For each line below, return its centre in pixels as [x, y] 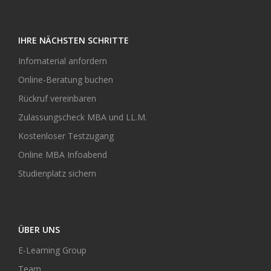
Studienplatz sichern [57, 173]
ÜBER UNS [39, 229]
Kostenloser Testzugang [66, 135]
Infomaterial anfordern [63, 60]
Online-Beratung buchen [66, 79]
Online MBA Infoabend [63, 154]
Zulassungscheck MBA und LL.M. [83, 117]
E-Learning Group [52, 250]
